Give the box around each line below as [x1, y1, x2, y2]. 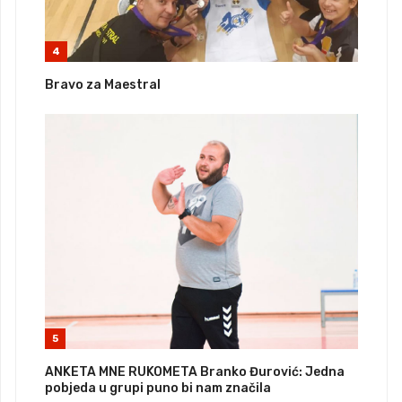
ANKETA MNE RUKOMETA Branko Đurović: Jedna [45, 364, 345, 380]
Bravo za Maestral [45, 77, 161, 93]
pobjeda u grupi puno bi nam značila [45, 380, 271, 397]
